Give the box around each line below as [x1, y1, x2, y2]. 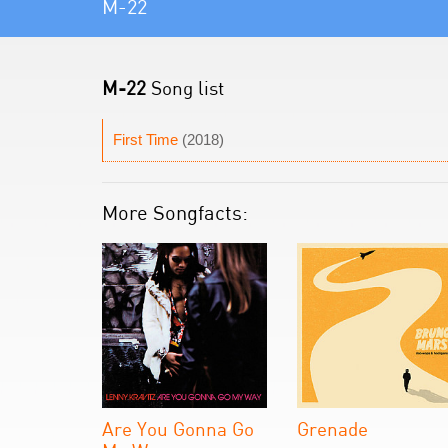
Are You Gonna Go [102, 417, 254, 440]
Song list [146, 76, 224, 99]
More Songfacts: [102, 200, 248, 225]
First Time [113, 131, 178, 148]
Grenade [297, 417, 368, 440]
